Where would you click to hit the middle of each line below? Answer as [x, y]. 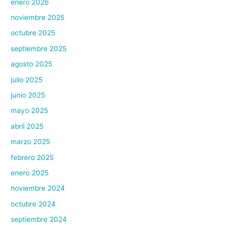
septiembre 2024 [39, 220]
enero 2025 [30, 173]
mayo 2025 [30, 111]
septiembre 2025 [39, 48]
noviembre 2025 [38, 17]
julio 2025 [27, 79]
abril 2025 [27, 126]
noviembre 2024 [38, 188]
